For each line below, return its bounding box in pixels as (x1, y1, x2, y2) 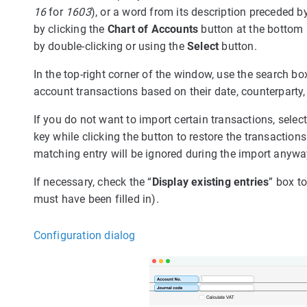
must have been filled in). (33, 192, 159, 206)
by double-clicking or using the (33, 39, 187, 53)
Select (187, 39, 219, 53)
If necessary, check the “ (33, 175, 152, 188)
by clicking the (33, 22, 108, 36)
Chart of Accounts (107, 22, 199, 36)
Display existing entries (151, 175, 269, 188)
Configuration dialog (33, 228, 136, 242)
